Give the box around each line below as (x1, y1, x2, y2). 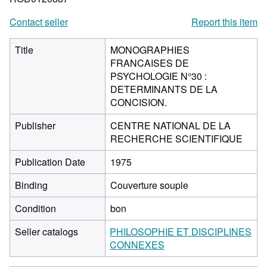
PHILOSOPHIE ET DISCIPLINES (110, 225, 252, 238)
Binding (15, 178, 48, 192)
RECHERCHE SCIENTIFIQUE (110, 132, 243, 145)
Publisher (15, 119, 55, 132)
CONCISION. (110, 95, 167, 109)
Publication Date (15, 155, 85, 169)
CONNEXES (110, 238, 164, 252)
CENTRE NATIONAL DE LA (110, 119, 231, 132)
